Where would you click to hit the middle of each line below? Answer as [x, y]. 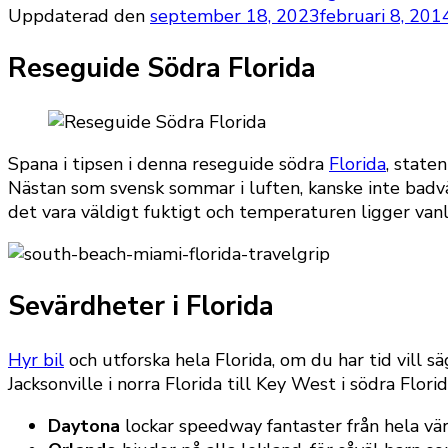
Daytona [84, 425]
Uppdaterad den [79, 16]
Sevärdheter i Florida [141, 307]
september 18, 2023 [235, 16]
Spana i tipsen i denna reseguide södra [168, 163]
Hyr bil [36, 359]
